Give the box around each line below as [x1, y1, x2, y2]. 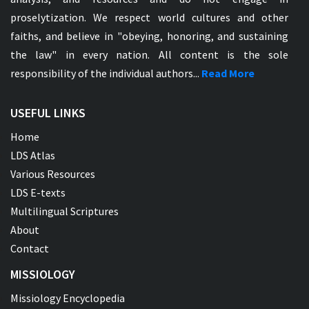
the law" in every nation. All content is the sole [10, 47, 288, 61]
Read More [201, 66, 255, 80]
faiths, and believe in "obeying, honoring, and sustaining [10, 28, 288, 43]
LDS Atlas [10, 148, 55, 162]
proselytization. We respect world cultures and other [10, 10, 288, 24]
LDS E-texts [10, 185, 66, 199]
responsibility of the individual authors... [10, 66, 201, 80]
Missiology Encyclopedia [10, 290, 125, 305]
